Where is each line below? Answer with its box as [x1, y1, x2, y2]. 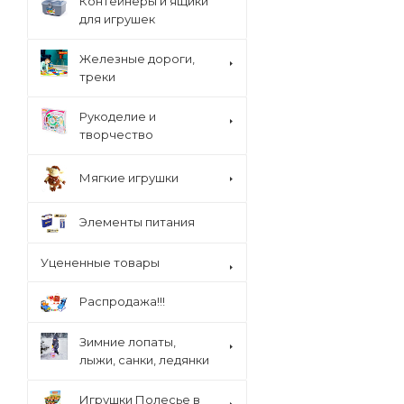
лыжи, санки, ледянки [79, 353, 209, 367]
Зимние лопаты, [79, 335, 176, 349]
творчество [79, 127, 153, 142]
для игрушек [79, 12, 155, 26]
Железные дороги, [79, 51, 195, 66]
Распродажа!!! [79, 294, 165, 308]
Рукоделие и [79, 109, 156, 124]
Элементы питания [79, 215, 195, 229]
